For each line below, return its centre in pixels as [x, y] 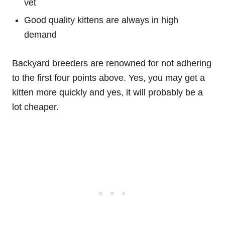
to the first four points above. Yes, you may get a [108, 78]
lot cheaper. [35, 107]
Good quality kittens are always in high [101, 20]
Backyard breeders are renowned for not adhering [112, 64]
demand [40, 35]
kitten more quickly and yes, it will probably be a [107, 93]
